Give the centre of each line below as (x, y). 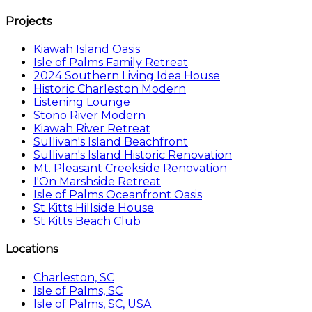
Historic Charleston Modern (110, 88)
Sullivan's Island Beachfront (111, 141)
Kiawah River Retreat (92, 128)
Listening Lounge (82, 102)
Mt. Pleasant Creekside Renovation (130, 168)
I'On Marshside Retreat (97, 181)
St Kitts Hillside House (94, 208)
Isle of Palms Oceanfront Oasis (118, 194)
